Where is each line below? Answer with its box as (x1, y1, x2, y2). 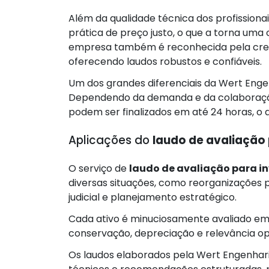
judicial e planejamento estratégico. (68, 190, 237, 204)
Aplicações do (68, 131, 153, 148)
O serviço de (68, 161, 129, 175)
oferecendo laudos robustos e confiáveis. (68, 54, 262, 68)
